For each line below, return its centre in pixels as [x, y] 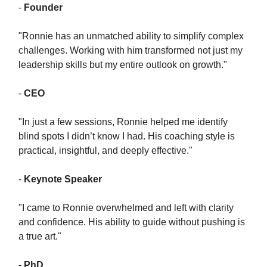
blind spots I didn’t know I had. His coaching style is [127, 136]
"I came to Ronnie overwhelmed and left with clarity [126, 208]
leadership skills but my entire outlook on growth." [123, 65]
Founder [43, 7]
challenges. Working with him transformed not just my [131, 50]
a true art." [40, 236]
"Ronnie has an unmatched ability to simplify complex [131, 36]
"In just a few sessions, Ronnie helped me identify [123, 122]
